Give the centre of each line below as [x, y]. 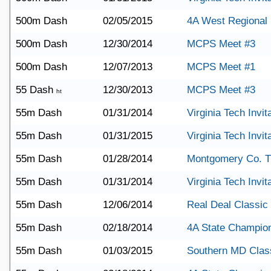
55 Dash [36, 90]
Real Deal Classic [227, 205]
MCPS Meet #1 [221, 67]
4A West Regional [227, 21]
